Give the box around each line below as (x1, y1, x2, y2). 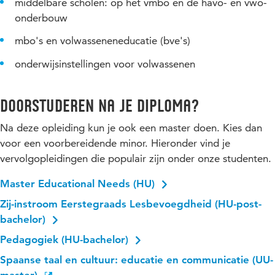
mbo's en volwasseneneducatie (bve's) (15, 34, 190, 47)
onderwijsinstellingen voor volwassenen (15, 58, 195, 71)
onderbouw (15, 11, 68, 24)
